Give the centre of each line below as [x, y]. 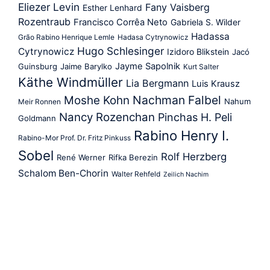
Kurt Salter [201, 66]
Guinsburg [38, 66]
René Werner [81, 157]
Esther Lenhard [112, 8]
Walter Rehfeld [136, 174]
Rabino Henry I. [181, 135]
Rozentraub [44, 21]
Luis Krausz [216, 83]
